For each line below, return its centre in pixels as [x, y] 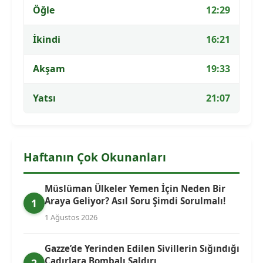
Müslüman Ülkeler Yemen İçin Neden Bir [135, 188]
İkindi [47, 39]
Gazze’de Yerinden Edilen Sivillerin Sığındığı [142, 248]
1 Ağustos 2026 [71, 217]
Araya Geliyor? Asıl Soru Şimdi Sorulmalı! [135, 200]
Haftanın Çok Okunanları [95, 157]
